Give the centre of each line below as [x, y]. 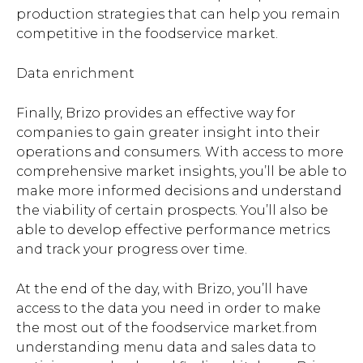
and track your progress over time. [132, 250]
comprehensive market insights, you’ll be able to [181, 172]
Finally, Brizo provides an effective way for [156, 113]
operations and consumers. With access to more [180, 152]
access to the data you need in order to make [169, 309]
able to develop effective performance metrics [173, 230]
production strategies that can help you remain [178, 15]
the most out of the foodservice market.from [167, 328]
